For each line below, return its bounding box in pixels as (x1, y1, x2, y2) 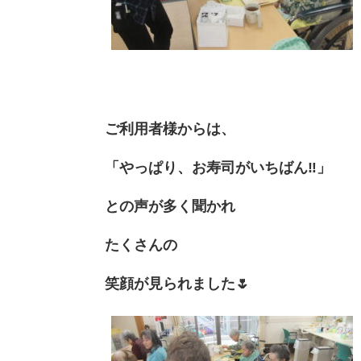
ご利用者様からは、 (105, 121, 235, 138)
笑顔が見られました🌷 (105, 276, 250, 293)
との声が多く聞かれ (105, 198, 235, 215)
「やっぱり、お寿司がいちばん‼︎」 (105, 160, 331, 176)
